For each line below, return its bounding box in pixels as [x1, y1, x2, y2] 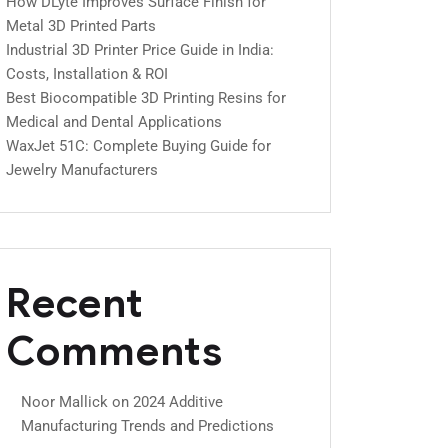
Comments [6, 325, 223, 376]
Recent [6, 277, 144, 328]
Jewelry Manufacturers [6, 160, 158, 179]
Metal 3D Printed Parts [6, 16, 156, 35]
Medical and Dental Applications [6, 112, 222, 131]
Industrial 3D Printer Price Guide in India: [6, 40, 274, 59]
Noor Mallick [21, 392, 108, 411]
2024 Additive [133, 392, 223, 411]
